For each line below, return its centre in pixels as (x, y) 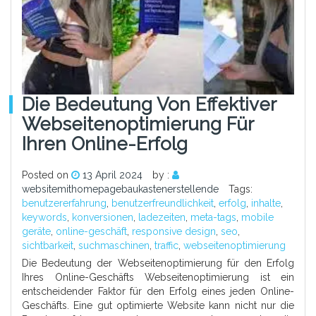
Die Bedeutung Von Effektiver (149, 105)
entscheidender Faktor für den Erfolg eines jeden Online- (158, 292)
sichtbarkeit (48, 246)
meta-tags (213, 218)
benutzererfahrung (64, 203)
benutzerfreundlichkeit (163, 203)
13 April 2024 (113, 175)
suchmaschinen (114, 246)
